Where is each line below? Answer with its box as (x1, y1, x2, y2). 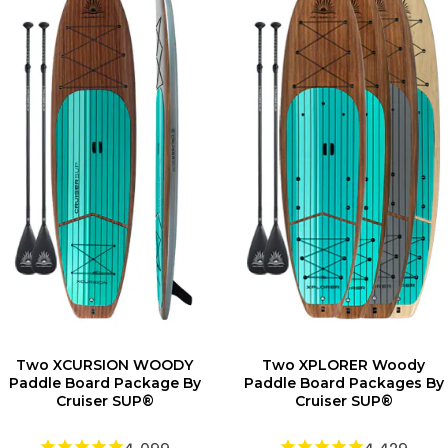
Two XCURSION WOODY (16, 356, 193, 375)
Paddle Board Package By (8, 374, 201, 393)
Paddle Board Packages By (243, 374, 444, 393)
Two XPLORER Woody (262, 356, 425, 375)
